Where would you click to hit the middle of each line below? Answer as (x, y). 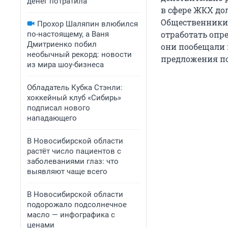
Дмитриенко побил (62, 44)
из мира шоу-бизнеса (65, 65)
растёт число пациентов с (74, 151)
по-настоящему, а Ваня (68, 34)
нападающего (52, 118)
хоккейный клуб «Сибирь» (74, 98)
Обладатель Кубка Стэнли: (75, 88)
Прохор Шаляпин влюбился (88, 24)
